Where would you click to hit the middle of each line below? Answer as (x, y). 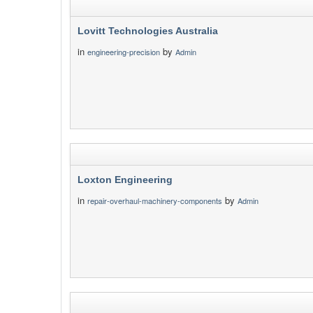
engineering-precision (124, 52)
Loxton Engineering (125, 180)
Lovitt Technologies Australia (148, 31)
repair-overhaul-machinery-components (155, 201)
